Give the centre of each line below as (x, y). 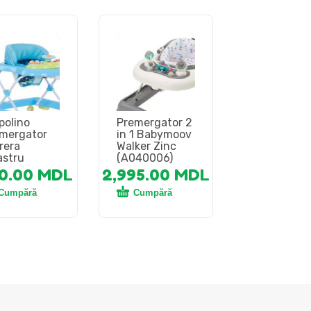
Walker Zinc (146, 146)
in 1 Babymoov (154, 134)
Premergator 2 (154, 122)
